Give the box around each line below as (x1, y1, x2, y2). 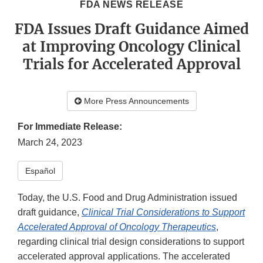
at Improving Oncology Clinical (22, 38, 241, 56)
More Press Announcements (81, 96, 189, 106)
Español (25, 166, 55, 176)
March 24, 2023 (18, 137, 82, 148)
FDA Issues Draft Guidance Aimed (14, 20, 249, 39)
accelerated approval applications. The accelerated (18, 251, 230, 262)
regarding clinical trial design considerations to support (18, 237, 244, 247)
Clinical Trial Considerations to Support (82, 207, 245, 218)
